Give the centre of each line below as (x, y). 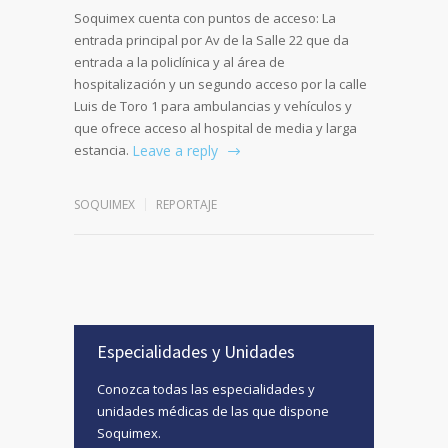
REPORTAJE (186, 205)
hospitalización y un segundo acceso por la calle (220, 84)
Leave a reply (175, 151)
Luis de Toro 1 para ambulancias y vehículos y (213, 106)
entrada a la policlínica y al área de (179, 62)
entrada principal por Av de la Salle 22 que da (211, 40)
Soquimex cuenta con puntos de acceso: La (205, 18)
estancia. (101, 150)
